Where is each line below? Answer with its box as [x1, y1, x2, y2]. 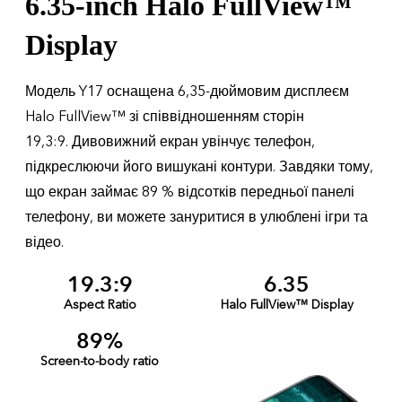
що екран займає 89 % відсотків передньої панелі [25, 182, 354, 202]
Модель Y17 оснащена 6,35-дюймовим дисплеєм [25, 82, 349, 101]
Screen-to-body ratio [40, 353, 160, 370]
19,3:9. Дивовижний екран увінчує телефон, [25, 132, 315, 152]
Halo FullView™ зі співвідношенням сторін [25, 107, 304, 127]
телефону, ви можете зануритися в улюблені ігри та [25, 207, 368, 227]
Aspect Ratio [63, 296, 136, 313]
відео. [25, 232, 64, 252]
